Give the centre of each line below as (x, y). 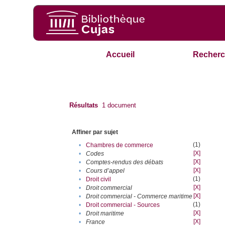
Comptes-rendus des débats (125, 162)
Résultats (84, 105)
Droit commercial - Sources (123, 205)
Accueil (121, 55)
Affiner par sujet (95, 132)
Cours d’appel (105, 171)
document (121, 105)
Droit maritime (105, 214)
